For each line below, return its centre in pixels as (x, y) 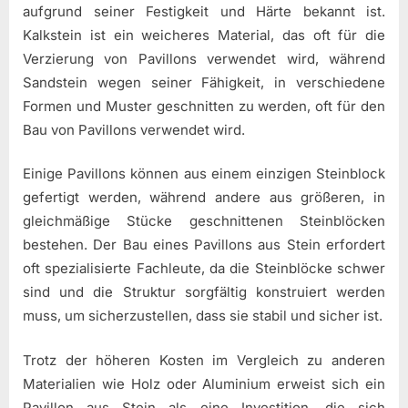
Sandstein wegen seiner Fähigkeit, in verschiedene (204, 82)
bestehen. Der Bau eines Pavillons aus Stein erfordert (204, 245)
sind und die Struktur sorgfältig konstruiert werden (204, 292)
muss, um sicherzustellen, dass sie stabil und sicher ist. (203, 316)
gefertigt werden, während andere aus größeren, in (204, 198)
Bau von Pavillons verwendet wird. (134, 129)
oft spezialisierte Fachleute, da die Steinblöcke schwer (204, 269)
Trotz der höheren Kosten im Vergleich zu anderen (204, 360)
